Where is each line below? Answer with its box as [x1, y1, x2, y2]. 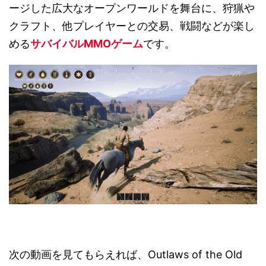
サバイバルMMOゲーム [30, 37, 143, 50]
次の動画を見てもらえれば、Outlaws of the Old [9, 248, 242, 261]
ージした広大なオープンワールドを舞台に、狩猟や [9, 1, 255, 14]
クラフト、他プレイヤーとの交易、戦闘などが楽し [9, 19, 255, 32]
